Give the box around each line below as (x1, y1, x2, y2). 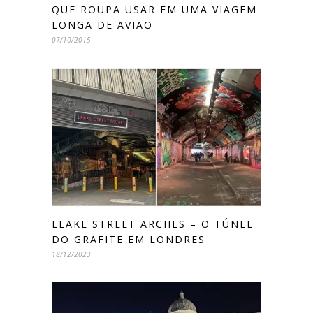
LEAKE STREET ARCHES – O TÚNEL (52, 217, 254, 231)
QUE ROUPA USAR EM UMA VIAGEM (52, 2, 257, 16)
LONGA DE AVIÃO (52, 17, 153, 31)
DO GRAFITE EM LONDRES (52, 233, 205, 247)
